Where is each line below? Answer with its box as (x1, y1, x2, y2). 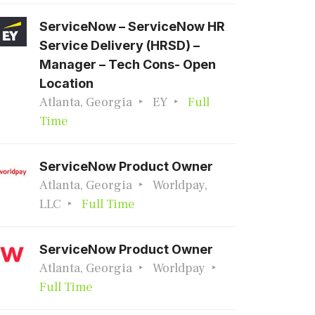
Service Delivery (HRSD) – (39, 38, 200, 53)
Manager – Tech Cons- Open (39, 57, 216, 72)
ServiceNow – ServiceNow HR (39, 19, 225, 34)
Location (39, 76, 94, 91)
